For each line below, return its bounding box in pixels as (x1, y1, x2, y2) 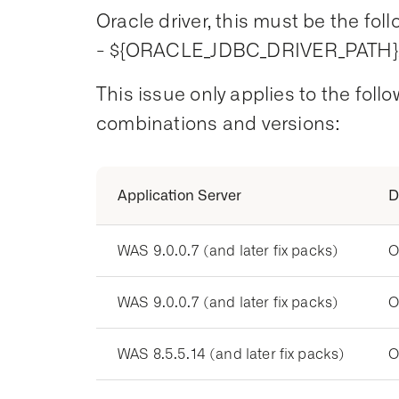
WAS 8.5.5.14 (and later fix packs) (118, 346, 346, 362)
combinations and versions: (96, 112, 346, 134)
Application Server (118, 187, 241, 204)
